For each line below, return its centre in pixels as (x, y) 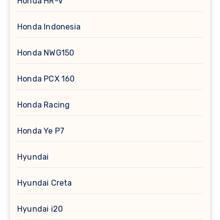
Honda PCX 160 (46, 79)
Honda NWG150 (46, 53)
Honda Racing (44, 105)
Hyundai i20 (40, 209)
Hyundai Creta (45, 183)
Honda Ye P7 (41, 131)
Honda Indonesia (49, 27)
